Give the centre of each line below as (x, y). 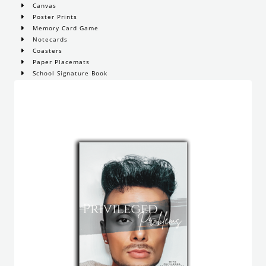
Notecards (49, 39)
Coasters (47, 51)
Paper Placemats (60, 62)
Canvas (44, 6)
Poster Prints (54, 17)
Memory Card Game (65, 28)
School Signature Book (69, 73)
